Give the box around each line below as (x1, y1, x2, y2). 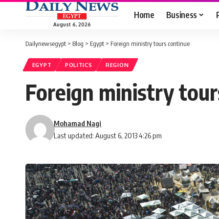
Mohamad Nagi (54, 119, 102, 128)
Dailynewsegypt (25, 40, 66, 47)
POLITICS (65, 61, 92, 69)
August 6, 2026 (53, 21, 91, 27)
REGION (106, 61, 129, 69)
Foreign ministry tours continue (110, 40, 190, 47)
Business (166, 9, 197, 20)
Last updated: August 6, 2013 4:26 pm (54, 131, 162, 140)
